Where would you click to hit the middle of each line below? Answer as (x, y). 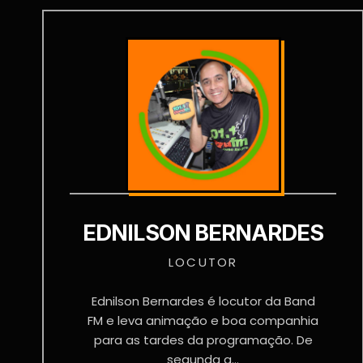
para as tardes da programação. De (203, 340)
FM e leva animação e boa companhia (203, 320)
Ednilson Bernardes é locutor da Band (203, 301)
